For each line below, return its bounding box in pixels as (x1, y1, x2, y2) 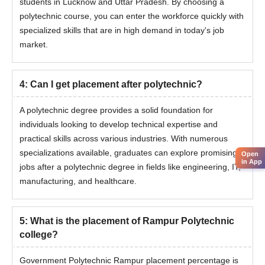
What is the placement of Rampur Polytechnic (30, 216, 234, 226)
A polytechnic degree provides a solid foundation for (20, 105, 213, 115)
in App (241, 158, 262, 166)
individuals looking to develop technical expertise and (20, 119, 218, 129)
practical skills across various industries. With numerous (20, 134, 228, 143)
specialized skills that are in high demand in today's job (20, 25, 224, 35)
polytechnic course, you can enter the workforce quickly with (20, 11, 244, 21)
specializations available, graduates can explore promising (20, 148, 237, 157)
